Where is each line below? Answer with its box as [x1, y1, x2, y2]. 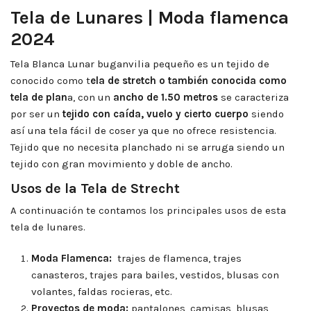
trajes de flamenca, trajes [112, 252, 242, 265]
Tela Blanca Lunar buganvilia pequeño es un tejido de [10, 57, 269, 70]
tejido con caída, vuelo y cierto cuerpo [60, 107, 249, 120]
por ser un [10, 107, 60, 120]
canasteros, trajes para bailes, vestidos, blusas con [31, 269, 279, 282]
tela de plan [10, 90, 67, 103]
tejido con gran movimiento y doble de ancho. [10, 157, 238, 170]
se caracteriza [218, 90, 289, 103]
